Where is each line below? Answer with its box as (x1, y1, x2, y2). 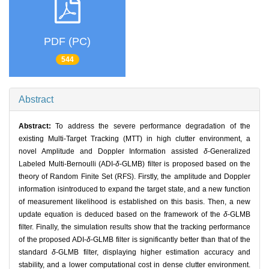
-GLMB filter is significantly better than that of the (91, 235, 251, 244)
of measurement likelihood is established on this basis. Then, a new (19, 198, 250, 207)
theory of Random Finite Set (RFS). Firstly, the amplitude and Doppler (19, 172, 250, 181)
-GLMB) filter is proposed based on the (119, 160, 250, 169)
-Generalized (208, 147, 250, 156)
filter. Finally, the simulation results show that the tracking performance (19, 223, 250, 232)
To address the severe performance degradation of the (55, 122, 250, 131)
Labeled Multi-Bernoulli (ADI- (19, 160, 115, 169)
